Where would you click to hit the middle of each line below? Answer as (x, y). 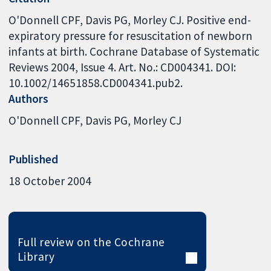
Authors (29, 98)
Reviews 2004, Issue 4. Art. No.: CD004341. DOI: (122, 67)
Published (34, 159)
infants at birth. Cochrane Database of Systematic (134, 51)
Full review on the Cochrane (91, 242)
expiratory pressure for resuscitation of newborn (131, 35)
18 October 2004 (50, 181)
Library (36, 257)
